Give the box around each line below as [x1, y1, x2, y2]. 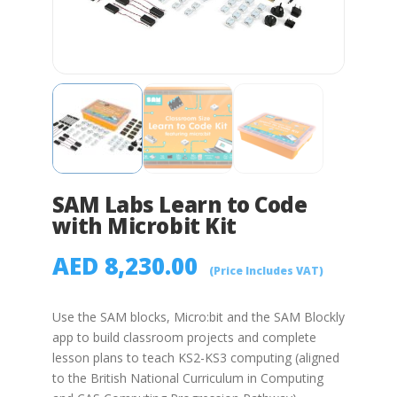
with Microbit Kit [51, 210, 237, 240]
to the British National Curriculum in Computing [51, 370, 323, 387]
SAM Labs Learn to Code [51, 189, 307, 219]
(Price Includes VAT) [208, 262, 323, 278]
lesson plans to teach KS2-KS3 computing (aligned [51, 349, 339, 367]
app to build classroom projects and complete [51, 329, 316, 346]
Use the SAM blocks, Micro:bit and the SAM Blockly [51, 308, 345, 326]
